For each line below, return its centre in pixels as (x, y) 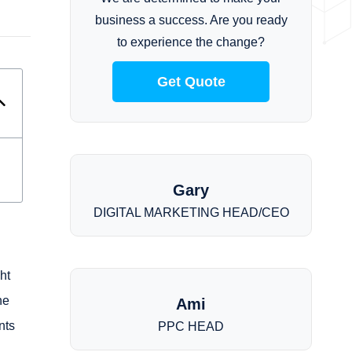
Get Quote (191, 82)
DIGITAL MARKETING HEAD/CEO (191, 213)
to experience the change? (191, 42)
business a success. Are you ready (191, 20)
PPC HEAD (191, 326)
